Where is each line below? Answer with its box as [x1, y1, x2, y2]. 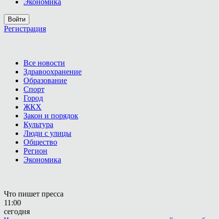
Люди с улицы [23, 129, 71, 137]
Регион [23, 147, 47, 155]
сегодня [4, 207, 30, 216]
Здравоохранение [23, 67, 82, 76]
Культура [23, 120, 53, 129]
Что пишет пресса [4, 190, 64, 198]
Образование [23, 76, 67, 85]
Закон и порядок [23, 111, 78, 120]
